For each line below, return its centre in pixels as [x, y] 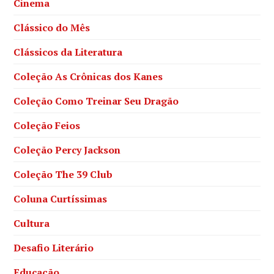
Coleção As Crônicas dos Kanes [88, 76]
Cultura [32, 223]
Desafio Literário [54, 247]
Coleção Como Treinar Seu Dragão [96, 101]
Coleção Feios [47, 125]
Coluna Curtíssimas [61, 198]
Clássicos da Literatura [68, 52]
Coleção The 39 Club [63, 174]
